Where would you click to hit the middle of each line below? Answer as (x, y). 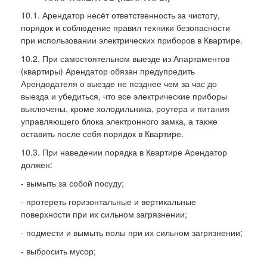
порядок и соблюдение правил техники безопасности (125, 27)
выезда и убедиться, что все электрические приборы (124, 96)
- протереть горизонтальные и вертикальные (108, 201)
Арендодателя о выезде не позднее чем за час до (119, 83)
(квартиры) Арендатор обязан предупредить (108, 71)
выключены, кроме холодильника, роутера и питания (125, 108)
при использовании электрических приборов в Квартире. (132, 40)
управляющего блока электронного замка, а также (119, 121)
